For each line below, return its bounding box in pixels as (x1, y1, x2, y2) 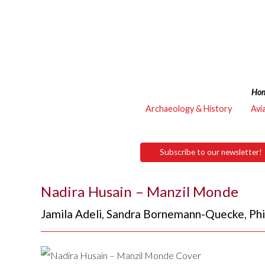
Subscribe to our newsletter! (160, 147, 262, 157)
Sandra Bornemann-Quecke (106, 207, 245, 221)
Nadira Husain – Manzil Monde (41, 182, 238, 200)
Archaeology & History (146, 104, 232, 114)
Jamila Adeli (41, 207, 102, 221)
